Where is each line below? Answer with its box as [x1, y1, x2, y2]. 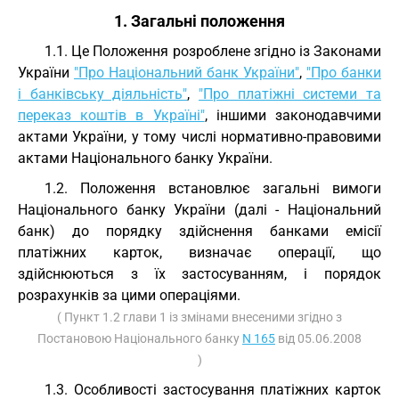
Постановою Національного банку [37, 331, 242, 346]
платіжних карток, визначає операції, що [18, 244, 381, 261]
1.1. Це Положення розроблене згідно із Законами [45, 43, 381, 60]
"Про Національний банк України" [74, 64, 299, 81]
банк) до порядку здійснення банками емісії [18, 223, 381, 240]
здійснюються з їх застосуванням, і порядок [18, 265, 381, 282]
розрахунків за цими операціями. [18, 287, 240, 304]
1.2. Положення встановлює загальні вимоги [45, 180, 381, 197]
